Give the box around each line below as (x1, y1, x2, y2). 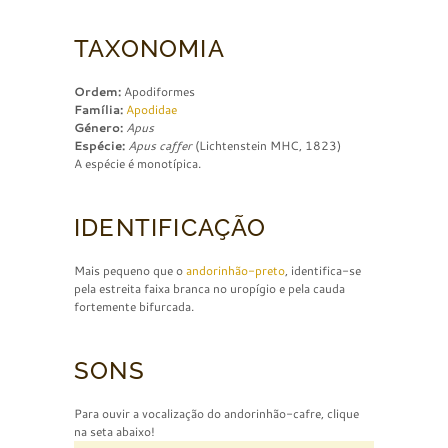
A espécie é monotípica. (74, 155, 201, 173)
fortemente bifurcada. (74, 298, 194, 316)
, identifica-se (285, 262, 361, 280)
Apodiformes (121, 83, 195, 101)
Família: (74, 101, 123, 119)
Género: (74, 119, 123, 137)
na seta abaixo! (74, 423, 155, 441)
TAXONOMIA (74, 33, 225, 63)
